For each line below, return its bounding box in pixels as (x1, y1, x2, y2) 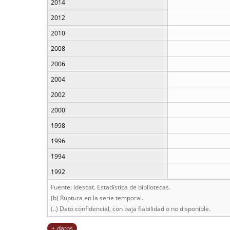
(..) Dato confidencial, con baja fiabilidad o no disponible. (51, 204, 210, 213)
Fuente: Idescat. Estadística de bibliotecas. (51, 183, 170, 191)
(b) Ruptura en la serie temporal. (51, 194, 143, 202)
